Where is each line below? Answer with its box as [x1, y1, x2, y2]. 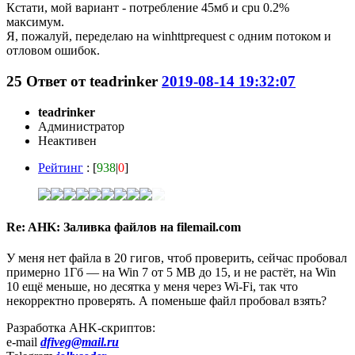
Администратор [38, 119, 124, 133]
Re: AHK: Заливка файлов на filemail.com [6, 219, 241, 234]
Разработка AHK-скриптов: [6, 321, 155, 335]
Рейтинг [38, 160, 83, 174]
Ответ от [26, 72, 90, 90]
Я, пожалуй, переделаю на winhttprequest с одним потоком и [6, 29, 331, 44]
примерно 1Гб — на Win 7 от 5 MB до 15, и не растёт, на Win [6, 265, 336, 280]
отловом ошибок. [6, 44, 100, 58]
